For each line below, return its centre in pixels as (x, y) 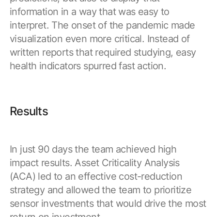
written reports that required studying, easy (103, 53)
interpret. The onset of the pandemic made (102, 25)
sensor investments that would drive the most (108, 204)
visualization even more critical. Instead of (100, 39)
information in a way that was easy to (90, 12)
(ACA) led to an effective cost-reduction (96, 177)
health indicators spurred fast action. (88, 66)
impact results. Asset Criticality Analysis (95, 163)
